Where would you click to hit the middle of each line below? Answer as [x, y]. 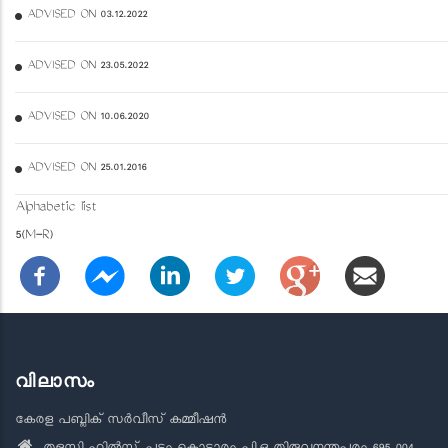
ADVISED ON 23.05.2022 [87, 66]
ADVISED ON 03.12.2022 [87, 15]
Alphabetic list [55, 208]
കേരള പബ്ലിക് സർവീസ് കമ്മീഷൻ [120, 421]
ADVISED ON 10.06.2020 [88, 117]
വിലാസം [55, 380]
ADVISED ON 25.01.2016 [86, 168]
